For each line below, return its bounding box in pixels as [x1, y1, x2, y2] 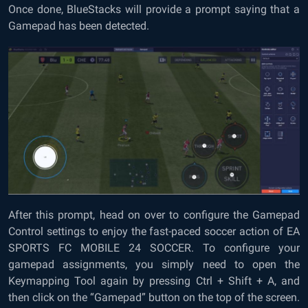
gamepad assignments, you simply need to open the [8, 258, 300, 272]
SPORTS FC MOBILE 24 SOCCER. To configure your [8, 241, 300, 255]
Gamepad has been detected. [8, 19, 152, 33]
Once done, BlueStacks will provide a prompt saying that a [8, 3, 300, 16]
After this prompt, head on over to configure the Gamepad [8, 208, 300, 222]
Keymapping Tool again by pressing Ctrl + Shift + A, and [8, 274, 300, 288]
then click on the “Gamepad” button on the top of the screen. [8, 291, 300, 305]
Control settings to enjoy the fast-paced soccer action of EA [8, 225, 300, 239]
